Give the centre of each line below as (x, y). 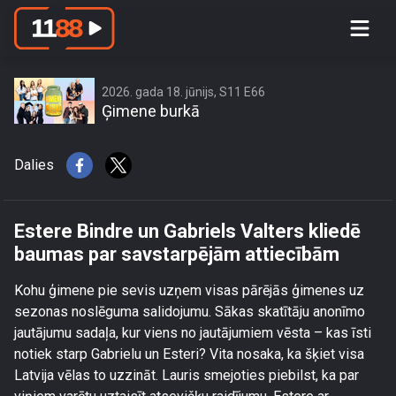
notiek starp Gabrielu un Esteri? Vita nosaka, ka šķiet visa (189, 354)
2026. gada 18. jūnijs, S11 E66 (183, 92)
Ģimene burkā (151, 111)
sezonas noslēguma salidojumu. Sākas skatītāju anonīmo (190, 312)
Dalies (34, 165)
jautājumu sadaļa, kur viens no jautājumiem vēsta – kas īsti (193, 333)
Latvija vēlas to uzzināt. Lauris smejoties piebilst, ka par (187, 375)
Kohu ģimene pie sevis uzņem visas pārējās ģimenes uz (189, 290)
